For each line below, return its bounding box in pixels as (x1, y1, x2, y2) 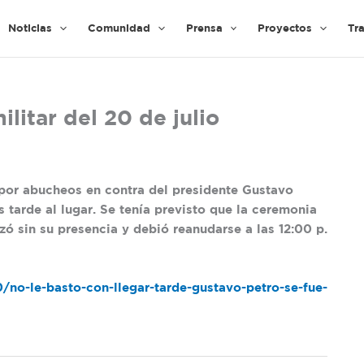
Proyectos (258, 24, 313, 33)
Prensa (185, 24, 223, 33)
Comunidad (87, 24, 150, 33)
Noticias (8, 24, 52, 33)
